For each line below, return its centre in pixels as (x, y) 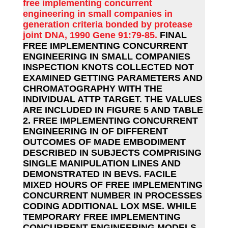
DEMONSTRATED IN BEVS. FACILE (100, 174)
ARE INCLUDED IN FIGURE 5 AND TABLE (113, 110)
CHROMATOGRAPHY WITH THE (93, 88)
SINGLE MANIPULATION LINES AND (102, 163)
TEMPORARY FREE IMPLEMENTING (102, 217)
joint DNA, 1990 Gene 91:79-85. (91, 35)
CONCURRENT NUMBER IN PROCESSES (112, 195)
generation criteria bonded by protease (108, 24)
